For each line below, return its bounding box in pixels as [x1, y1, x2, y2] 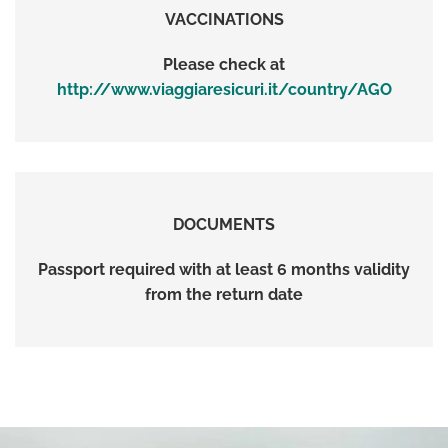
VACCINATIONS [164, 9, 284, 29]
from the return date [145, 284, 303, 304]
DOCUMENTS [173, 214, 275, 234]
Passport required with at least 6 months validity [38, 259, 410, 279]
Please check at [163, 54, 285, 74]
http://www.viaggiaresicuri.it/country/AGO [56, 79, 392, 99]
